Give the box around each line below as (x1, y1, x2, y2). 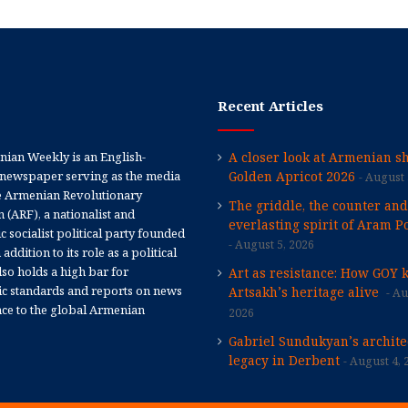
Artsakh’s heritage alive (229, 282, 382, 301)
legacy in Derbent (229, 351, 340, 369)
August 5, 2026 (235, 236, 314, 252)
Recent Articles (218, 96, 323, 115)
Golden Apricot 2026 (229, 167, 355, 185)
